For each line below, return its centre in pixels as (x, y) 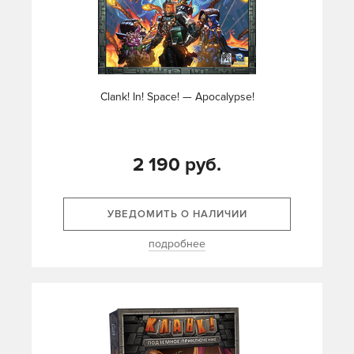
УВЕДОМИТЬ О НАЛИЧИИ (177, 215)
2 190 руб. (177, 165)
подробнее (177, 244)
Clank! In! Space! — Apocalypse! (177, 97)
